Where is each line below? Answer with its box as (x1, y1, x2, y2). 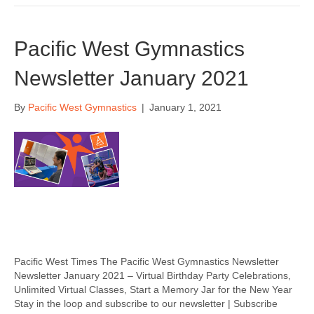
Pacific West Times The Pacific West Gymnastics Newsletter (14, 256, 279, 267)
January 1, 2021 (149, 102, 221, 113)
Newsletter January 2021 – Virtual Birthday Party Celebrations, (14, 270, 291, 281)
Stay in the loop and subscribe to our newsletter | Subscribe (14, 298, 278, 309)
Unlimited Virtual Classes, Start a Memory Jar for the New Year (14, 284, 292, 295)
